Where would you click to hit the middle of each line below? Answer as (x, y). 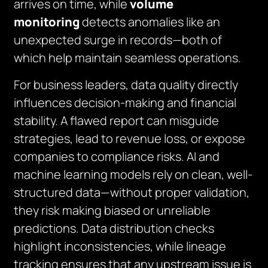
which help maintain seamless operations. (128, 58)
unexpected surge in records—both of (118, 40)
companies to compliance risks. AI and (117, 156)
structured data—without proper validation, (132, 192)
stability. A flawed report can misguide (117, 121)
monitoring (47, 22)
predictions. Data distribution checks (114, 228)
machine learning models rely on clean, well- (133, 174)
